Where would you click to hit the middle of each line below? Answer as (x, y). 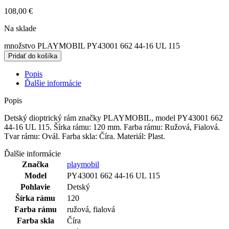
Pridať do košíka (33, 56)
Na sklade (20, 28)
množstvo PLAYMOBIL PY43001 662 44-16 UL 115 (92, 45)
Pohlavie (35, 187)
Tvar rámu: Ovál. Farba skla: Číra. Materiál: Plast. (85, 136)
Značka (35, 164)
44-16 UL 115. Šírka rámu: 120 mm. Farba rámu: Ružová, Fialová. (112, 127)
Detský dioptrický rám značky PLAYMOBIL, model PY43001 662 (113, 118)
